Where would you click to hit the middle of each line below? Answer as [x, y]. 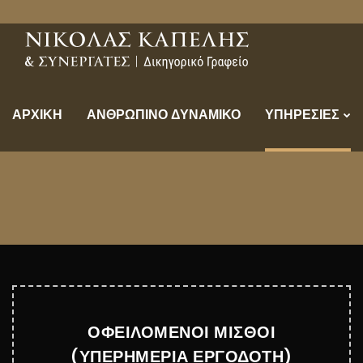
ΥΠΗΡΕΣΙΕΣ [302, 115]
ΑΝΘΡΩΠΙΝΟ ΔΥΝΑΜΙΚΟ [164, 115]
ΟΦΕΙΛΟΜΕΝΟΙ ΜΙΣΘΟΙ [181, 332]
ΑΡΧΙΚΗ [37, 115]
